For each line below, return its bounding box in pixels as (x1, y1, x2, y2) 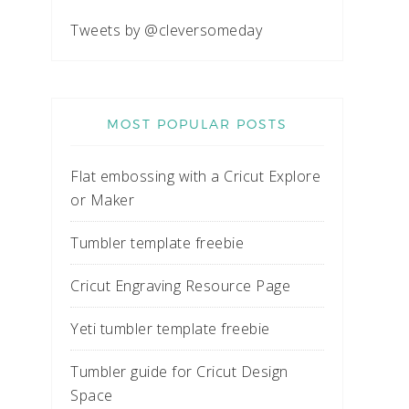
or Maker (70, 190, 134, 210)
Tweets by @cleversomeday (70, 20, 262, 40)
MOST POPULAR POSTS (107, 116, 288, 131)
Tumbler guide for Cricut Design (70, 362, 288, 382)
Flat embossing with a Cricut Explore (70, 166, 320, 186)
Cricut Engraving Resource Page (70, 276, 290, 296)
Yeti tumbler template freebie (70, 319, 270, 339)
